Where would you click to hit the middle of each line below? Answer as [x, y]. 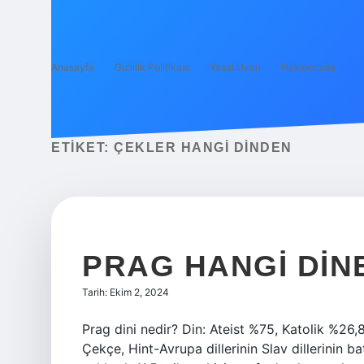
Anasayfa [73, 67]
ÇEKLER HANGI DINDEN [203, 147]
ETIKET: [82, 147]
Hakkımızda [308, 67]
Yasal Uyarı [235, 67]
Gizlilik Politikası [152, 67]
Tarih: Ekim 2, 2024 [126, 292]
